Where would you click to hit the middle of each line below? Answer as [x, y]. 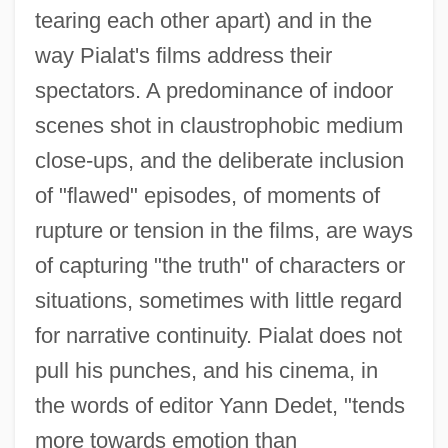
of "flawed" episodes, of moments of [207, 196]
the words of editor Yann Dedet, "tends [219, 406]
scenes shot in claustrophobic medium [218, 126]
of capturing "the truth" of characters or [219, 266]
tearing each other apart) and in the [203, 21]
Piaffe [35, 424]
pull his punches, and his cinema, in [206, 371]
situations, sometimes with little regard [218, 301]
